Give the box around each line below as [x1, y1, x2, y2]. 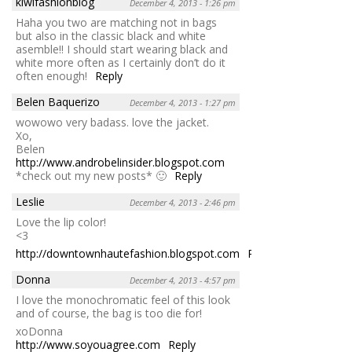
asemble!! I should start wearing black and [16, 42, 228, 57]
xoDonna [16, 324, 63, 339]
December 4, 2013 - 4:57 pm [130, 274, 236, 287]
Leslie [16, 194, 45, 210]
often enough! [16, 68, 87, 84]
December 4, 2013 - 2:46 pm [130, 196, 236, 209]
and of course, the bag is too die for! [16, 306, 202, 321]
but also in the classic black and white [16, 28, 206, 44]
